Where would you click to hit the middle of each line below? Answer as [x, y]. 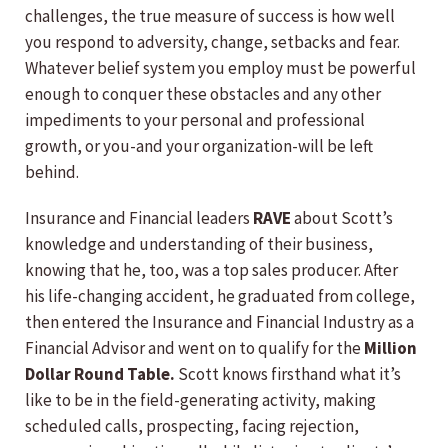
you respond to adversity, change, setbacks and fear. [212, 42]
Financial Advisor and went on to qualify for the [194, 348]
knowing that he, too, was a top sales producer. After [211, 270]
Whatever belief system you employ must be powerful [220, 68]
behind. [52, 172]
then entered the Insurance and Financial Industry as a [219, 322]
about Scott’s [342, 218]
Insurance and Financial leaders [139, 218]
